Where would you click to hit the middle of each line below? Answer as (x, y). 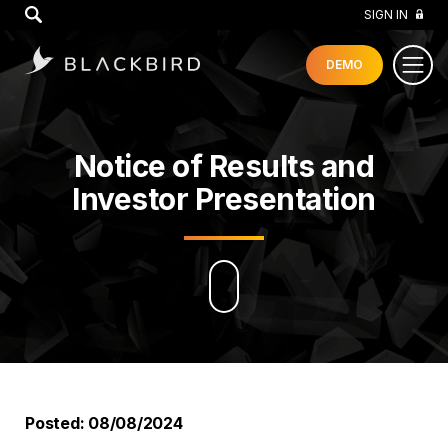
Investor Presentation (224, 199)
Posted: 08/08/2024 (104, 423)
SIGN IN (386, 14)
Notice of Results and (224, 166)
